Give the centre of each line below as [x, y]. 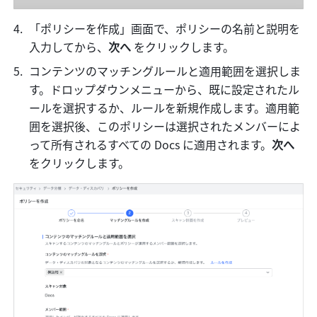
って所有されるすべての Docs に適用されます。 [151, 144]
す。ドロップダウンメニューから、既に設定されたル [165, 89]
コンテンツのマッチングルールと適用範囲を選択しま [165, 70]
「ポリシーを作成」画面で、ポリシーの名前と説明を [165, 28]
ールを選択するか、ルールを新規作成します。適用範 [165, 107]
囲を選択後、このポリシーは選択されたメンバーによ [165, 126]
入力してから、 [69, 46]
